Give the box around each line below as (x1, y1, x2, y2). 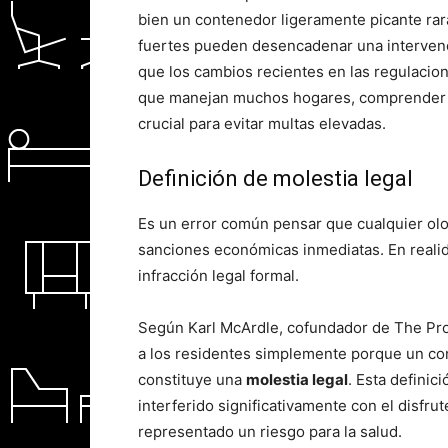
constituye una (138, 370, 246, 389)
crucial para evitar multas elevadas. (138, 114, 386, 133)
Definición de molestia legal (138, 166, 413, 191)
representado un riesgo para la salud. (138, 422, 402, 441)
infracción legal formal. (138, 266, 299, 285)
